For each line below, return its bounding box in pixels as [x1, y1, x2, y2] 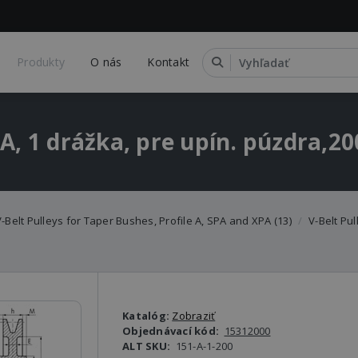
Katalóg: [122, 308, 173, 323]
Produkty [17, 54, 66, 70]
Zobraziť [172, 308, 216, 323]
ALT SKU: [122, 339, 173, 353]
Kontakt [147, 54, 190, 70]
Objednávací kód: [122, 324, 222, 338]
